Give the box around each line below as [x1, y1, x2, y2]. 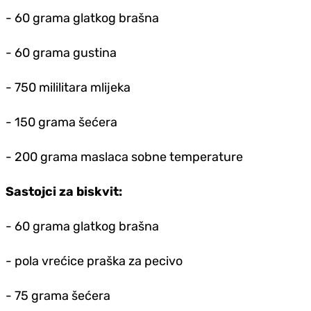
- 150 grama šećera [6, 115, 117, 131]
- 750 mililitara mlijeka [6, 80, 131, 96]
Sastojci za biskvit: [6, 184, 122, 200]
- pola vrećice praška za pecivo [6, 253, 183, 269]
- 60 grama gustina [6, 45, 117, 61]
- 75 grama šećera [6, 288, 110, 304]
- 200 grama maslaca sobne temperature [6, 149, 243, 165]
